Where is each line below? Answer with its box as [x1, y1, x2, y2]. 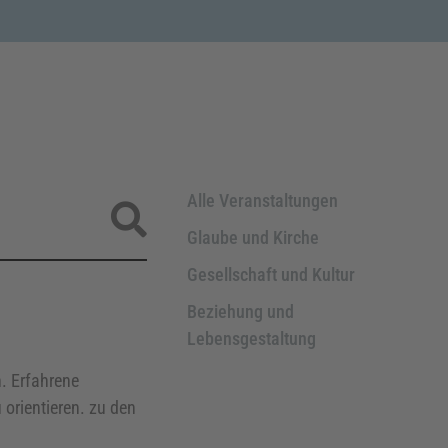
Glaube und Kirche [187, 226, 320, 248]
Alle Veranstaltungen [187, 189, 339, 211]
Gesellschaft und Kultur [187, 263, 356, 285]
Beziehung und [187, 300, 295, 322]
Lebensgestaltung [187, 327, 317, 349]
